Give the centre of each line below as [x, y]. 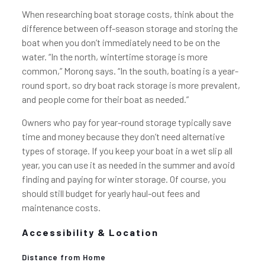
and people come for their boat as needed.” [105, 99]
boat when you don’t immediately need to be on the [121, 42]
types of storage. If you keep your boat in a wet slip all [127, 151]
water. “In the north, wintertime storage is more [114, 56]
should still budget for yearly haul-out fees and [111, 193]
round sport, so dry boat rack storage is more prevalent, [131, 85]
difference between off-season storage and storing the [130, 28]
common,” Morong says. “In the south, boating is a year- [130, 71]
